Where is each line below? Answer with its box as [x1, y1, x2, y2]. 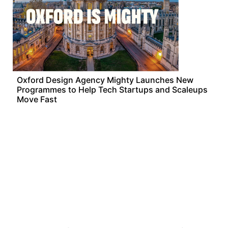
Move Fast [17, 94, 57, 104]
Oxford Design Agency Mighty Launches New [17, 75, 193, 85]
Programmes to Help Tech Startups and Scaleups [17, 84, 208, 95]
